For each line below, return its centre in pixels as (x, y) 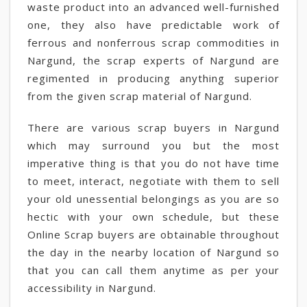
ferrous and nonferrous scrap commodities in (153, 42)
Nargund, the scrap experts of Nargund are (153, 60)
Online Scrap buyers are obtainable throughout (153, 234)
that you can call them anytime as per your (153, 270)
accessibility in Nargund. (92, 288)
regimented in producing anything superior (153, 78)
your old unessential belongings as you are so (153, 199)
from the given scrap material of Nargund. (140, 96)
